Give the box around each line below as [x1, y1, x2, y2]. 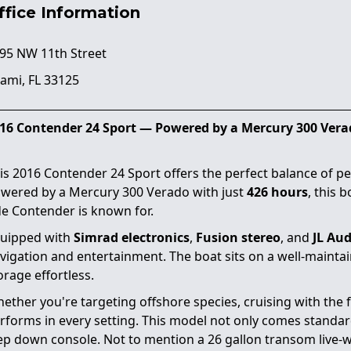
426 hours [247, 183, 308, 201]
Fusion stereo [196, 228, 280, 246]
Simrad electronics [74, 228, 190, 246]
